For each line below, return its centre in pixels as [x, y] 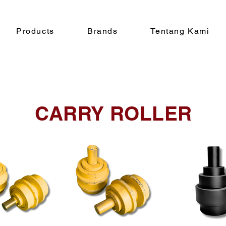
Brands [102, 31]
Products [35, 31]
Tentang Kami [180, 31]
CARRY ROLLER [113, 113]
